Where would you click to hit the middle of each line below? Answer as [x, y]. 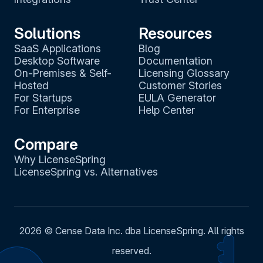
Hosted [31, 85]
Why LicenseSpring [60, 159]
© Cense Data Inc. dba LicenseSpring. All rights [143, 230]
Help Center [167, 110]
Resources [175, 33]
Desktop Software [57, 60]
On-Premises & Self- [63, 73]
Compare [46, 144]
